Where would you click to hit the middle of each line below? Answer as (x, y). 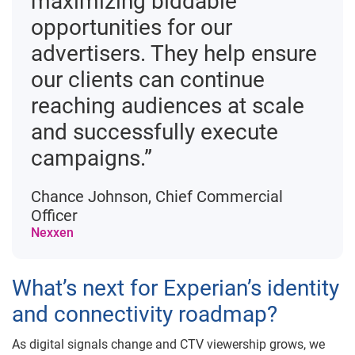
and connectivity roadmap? (145, 314)
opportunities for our (132, 27)
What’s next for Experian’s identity (176, 288)
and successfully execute (155, 132)
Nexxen (52, 233)
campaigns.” (92, 158)
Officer (54, 216)
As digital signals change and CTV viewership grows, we (168, 344)
